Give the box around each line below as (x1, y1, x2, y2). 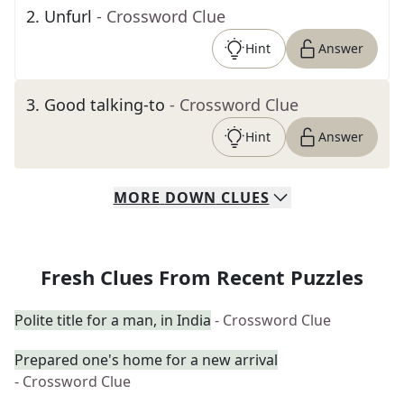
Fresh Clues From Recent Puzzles (41, 263, 363, 290)
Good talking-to (44, 94, 165, 115)
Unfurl (44, 5, 92, 27)
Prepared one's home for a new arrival (14, 350, 278, 370)
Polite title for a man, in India (14, 310, 211, 330)
